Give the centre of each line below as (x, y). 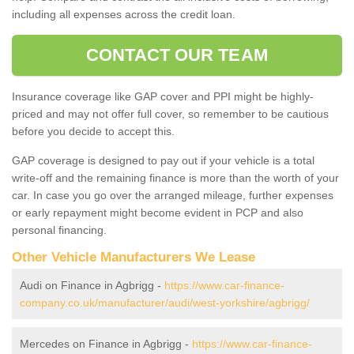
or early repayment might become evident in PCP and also (158, 212)
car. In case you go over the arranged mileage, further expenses (173, 195)
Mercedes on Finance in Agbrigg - (106, 343)
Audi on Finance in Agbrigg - (92, 285)
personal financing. (59, 230)
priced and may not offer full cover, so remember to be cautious (170, 113)
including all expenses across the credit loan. (124, 14)
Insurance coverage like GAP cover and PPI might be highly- (163, 96)
